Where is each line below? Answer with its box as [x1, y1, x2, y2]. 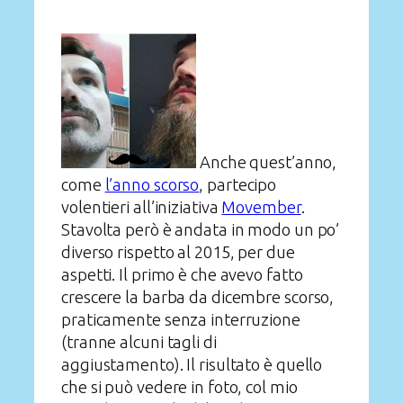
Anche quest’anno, [196, 153, 337, 172]
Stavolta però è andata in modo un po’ [61, 220, 340, 239]
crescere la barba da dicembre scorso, [61, 288, 335, 307]
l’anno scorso [104, 175, 200, 194]
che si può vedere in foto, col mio [61, 378, 298, 397]
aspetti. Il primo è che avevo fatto [61, 265, 303, 284]
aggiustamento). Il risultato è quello [61, 355, 323, 374]
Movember [221, 198, 301, 217]
